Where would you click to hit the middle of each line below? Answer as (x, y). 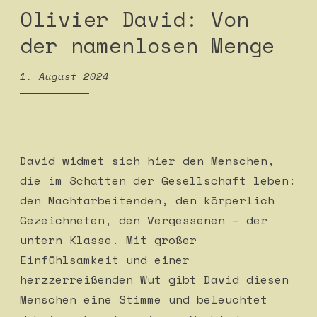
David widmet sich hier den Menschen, (147, 161)
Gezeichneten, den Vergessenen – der (144, 220)
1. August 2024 (64, 76)
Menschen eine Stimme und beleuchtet (144, 300)
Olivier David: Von (134, 19)
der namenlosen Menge (147, 45)
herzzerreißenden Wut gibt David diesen (154, 280)
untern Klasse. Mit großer (108, 240)
